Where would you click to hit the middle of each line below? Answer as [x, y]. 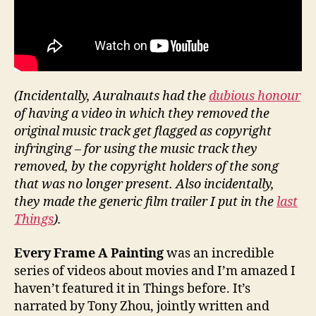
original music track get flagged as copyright [143, 132]
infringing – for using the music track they [136, 150]
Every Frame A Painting [89, 253]
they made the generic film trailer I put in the [145, 202]
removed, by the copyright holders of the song [146, 167]
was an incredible [219, 253]
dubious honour [255, 97]
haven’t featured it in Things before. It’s [132, 288]
